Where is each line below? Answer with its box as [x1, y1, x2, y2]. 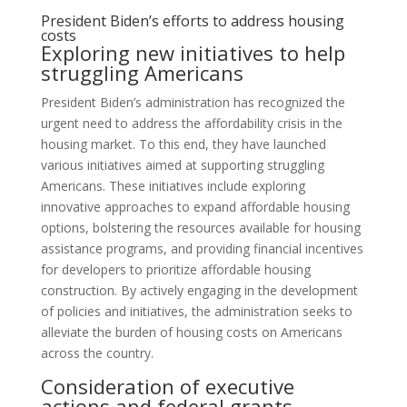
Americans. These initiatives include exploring [40, 177, 305, 195]
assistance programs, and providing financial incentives [40, 240, 363, 258]
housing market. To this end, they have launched [40, 135, 326, 154]
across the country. [40, 344, 154, 362]
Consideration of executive [40, 372, 294, 401]
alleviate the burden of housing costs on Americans [40, 323, 342, 342]
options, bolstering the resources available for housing [40, 219, 361, 237]
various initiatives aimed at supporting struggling [40, 156, 324, 174]
